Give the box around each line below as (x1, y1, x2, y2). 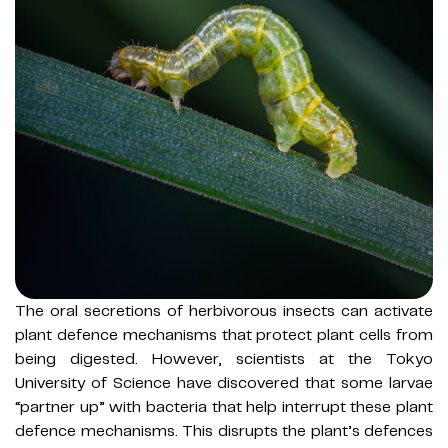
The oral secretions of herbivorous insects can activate (15, 300, 433, 321)
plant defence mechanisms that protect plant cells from (15, 324, 433, 345)
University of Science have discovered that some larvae (15, 372, 433, 393)
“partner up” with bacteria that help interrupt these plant (15, 396, 433, 417)
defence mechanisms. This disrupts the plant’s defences (15, 420, 433, 441)
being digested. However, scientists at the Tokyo (15, 348, 433, 369)
